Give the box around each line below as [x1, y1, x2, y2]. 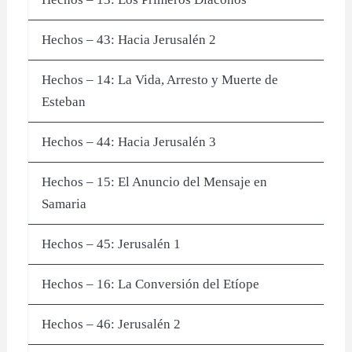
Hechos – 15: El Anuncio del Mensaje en [42, 174, 268, 189]
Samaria [42, 196, 87, 211]
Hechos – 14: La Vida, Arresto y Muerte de [42, 71, 279, 87]
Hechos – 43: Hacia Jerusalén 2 [42, 31, 217, 47]
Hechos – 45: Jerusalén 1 [42, 236, 181, 251]
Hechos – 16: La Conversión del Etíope [42, 276, 260, 291]
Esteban [42, 93, 86, 109]
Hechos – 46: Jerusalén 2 [42, 316, 181, 332]
